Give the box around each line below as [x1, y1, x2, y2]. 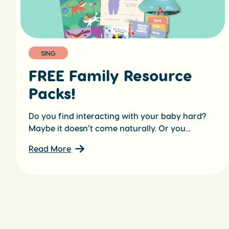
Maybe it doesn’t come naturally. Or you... [29, 123, 190, 133]
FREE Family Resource [29, 66, 192, 85]
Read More [29, 144, 71, 154]
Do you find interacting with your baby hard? [29, 111, 206, 121]
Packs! [29, 84, 76, 103]
